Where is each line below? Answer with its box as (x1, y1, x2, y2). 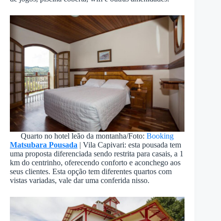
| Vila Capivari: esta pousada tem (77, 141, 181, 149)
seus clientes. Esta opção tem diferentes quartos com (10, 167, 172, 176)
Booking (147, 132, 174, 141)
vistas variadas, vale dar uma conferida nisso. (10, 176, 149, 185)
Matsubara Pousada (10, 141, 77, 149)
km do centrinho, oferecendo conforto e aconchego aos (10, 158, 181, 167)
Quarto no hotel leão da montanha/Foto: (21, 132, 147, 141)
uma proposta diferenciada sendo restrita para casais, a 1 (10, 149, 184, 158)
